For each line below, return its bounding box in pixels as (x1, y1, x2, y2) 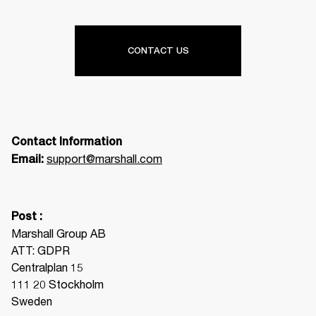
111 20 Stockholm (11, 277, 104, 291)
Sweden (11, 294, 52, 308)
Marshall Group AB (11, 226, 106, 240)
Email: (11, 152, 47, 166)
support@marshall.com (47, 152, 162, 165)
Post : (11, 209, 42, 223)
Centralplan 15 (11, 260, 83, 274)
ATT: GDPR (11, 243, 70, 257)
